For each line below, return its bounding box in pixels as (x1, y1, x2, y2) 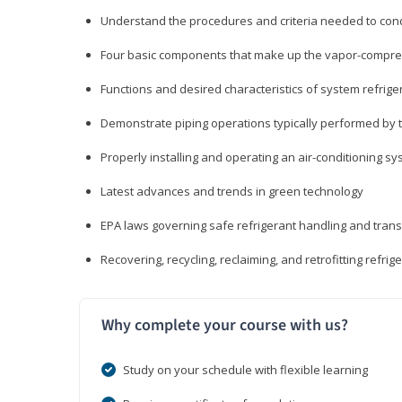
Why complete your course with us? (101, 314, 348, 337)
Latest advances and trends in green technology (100, 183, 363, 200)
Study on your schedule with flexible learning (123, 362, 368, 379)
